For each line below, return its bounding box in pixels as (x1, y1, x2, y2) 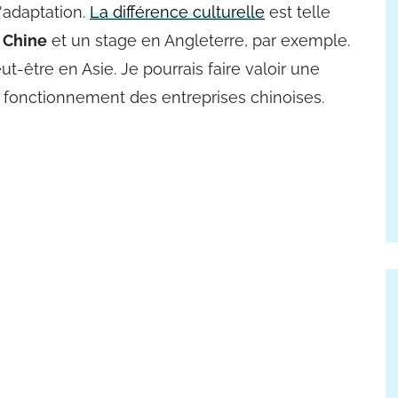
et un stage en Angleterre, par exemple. (47, 31, 350, 50)
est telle (265, 3, 330, 21)
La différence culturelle (90, 3, 265, 21)
